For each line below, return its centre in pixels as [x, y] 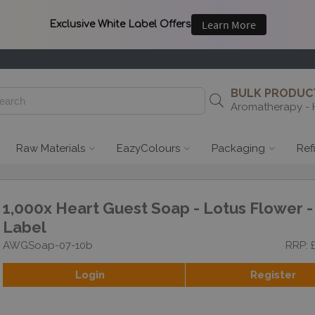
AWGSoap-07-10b [48, 245]
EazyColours [148, 148]
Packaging [238, 148]
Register [273, 275]
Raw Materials [51, 148]
